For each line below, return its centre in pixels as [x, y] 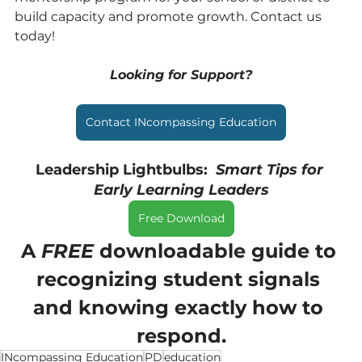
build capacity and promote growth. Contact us [170, 16]
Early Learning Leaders [181, 189]
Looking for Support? [181, 74]
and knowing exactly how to [181, 307]
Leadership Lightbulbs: [125, 169]
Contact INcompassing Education [181, 122]
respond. [181, 335]
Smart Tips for [271, 169]
